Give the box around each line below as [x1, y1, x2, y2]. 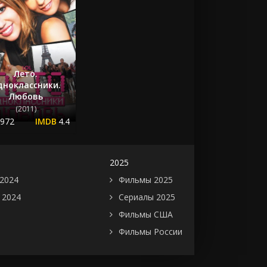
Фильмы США [119, 208, 173, 220]
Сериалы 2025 [119, 191, 175, 203]
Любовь [8, 90, 43, 102]
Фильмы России [119, 225, 182, 237]
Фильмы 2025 [119, 173, 173, 185]
